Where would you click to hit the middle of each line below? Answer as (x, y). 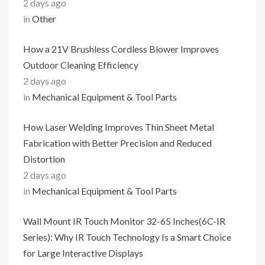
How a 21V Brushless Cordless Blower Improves (121, 49)
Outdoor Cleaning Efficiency (81, 65)
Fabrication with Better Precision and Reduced (117, 143)
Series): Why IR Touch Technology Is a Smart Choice (127, 237)
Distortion (44, 159)
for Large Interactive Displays (83, 253)
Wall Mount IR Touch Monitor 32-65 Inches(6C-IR (124, 221)
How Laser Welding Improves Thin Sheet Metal (119, 127)
